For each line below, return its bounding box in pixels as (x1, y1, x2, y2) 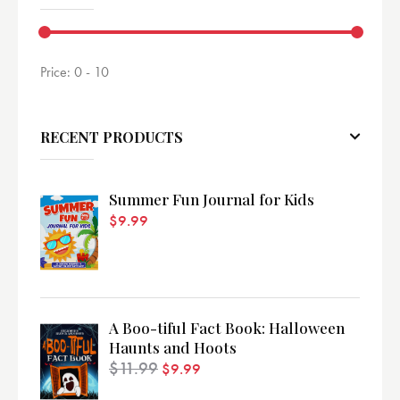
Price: (40, 62, 71, 82)
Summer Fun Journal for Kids (109, 188, 314, 209)
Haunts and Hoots (109, 337, 237, 358)
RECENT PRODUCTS (40, 128, 183, 147)
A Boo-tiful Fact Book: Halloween (109, 318, 345, 338)
